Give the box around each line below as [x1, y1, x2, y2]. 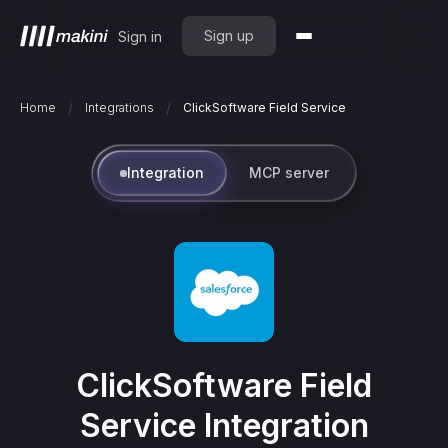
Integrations [85, 100, 154, 115]
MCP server [249, 164, 329, 181]
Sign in [118, 27, 162, 45]
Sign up [204, 27, 254, 44]
